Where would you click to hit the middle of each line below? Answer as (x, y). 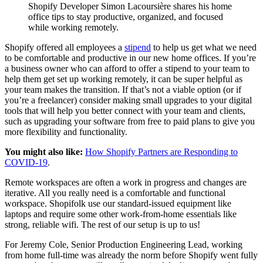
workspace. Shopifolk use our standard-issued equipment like (118, 203)
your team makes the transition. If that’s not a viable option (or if (123, 89)
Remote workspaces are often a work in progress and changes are (126, 182)
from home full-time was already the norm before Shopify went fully (131, 255)
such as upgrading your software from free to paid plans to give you (130, 121)
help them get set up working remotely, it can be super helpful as (124, 79)
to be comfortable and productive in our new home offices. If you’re (130, 58)
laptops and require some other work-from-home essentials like (121, 214)
